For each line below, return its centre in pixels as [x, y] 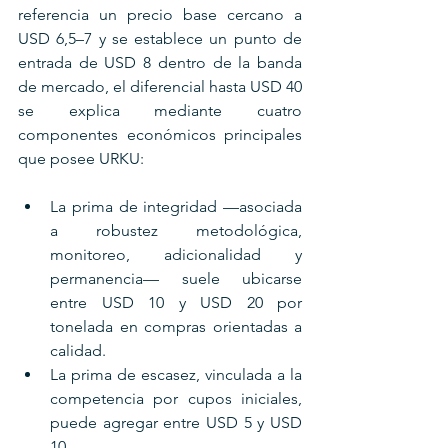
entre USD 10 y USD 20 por [176, 302]
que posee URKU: [81, 158]
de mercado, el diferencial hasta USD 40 [160, 86]
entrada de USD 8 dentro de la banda [160, 62]
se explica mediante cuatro [160, 110]
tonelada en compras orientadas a [176, 326]
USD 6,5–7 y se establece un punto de [160, 38]
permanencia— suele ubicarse [176, 278]
